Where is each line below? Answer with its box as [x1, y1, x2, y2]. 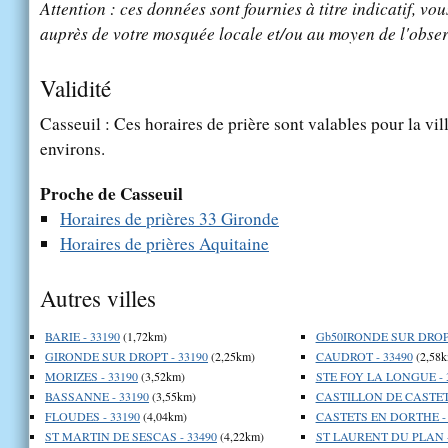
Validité [40, 72, 111, 103]
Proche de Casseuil [40, 180, 183, 206]
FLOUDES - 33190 [45, 407, 140, 424]
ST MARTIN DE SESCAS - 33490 [45, 427, 217, 444]
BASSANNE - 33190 [45, 387, 149, 404]
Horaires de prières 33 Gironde [60, 206, 279, 230]
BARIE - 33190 [45, 327, 120, 344]
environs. [40, 136, 105, 160]
